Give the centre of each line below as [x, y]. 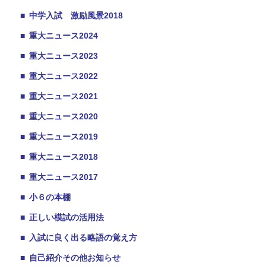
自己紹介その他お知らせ [75, 258]
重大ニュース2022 [64, 76]
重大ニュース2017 [64, 177]
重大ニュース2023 [64, 56]
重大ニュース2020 [64, 116]
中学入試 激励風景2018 [76, 15]
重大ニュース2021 [64, 96]
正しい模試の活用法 [66, 217]
